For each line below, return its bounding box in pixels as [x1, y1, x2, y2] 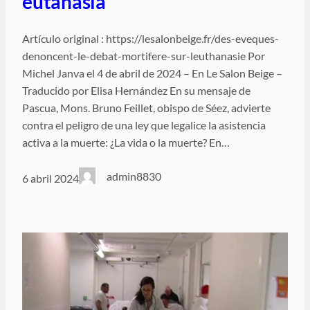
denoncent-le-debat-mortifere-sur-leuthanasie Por [22, 49, 265, 62]
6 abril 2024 [22, 171, 79, 185]
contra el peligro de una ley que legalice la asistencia [22, 118, 266, 131]
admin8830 [107, 170, 162, 183]
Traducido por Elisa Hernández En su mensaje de [22, 84, 250, 97]
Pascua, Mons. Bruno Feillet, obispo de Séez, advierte [22, 101, 271, 114]
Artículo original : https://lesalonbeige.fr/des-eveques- [22, 32, 279, 45]
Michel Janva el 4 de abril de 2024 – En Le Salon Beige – [22, 66, 282, 80]
